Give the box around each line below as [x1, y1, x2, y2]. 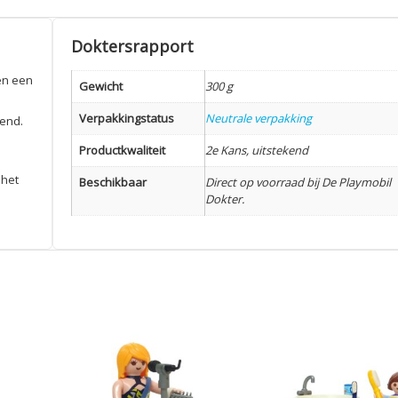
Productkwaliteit [79, 141, 165, 158]
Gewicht [79, 77, 123, 94]
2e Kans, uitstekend [205, 141, 308, 158]
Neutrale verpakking [205, 109, 312, 126]
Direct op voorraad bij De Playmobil [205, 173, 391, 190]
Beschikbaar [79, 173, 147, 190]
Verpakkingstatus [79, 109, 174, 126]
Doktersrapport [71, 35, 194, 57]
